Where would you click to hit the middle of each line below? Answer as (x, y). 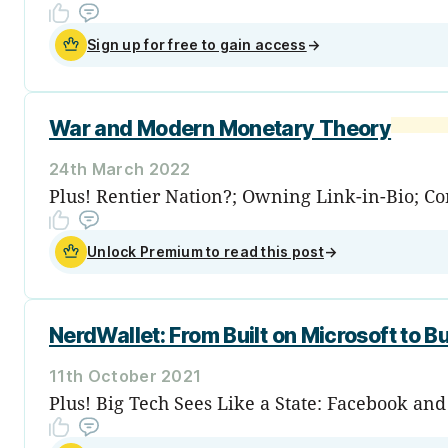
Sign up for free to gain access (197, 44)
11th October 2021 (125, 375)
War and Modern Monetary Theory (220, 128)
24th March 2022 (120, 168)
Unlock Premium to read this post (205, 251)
